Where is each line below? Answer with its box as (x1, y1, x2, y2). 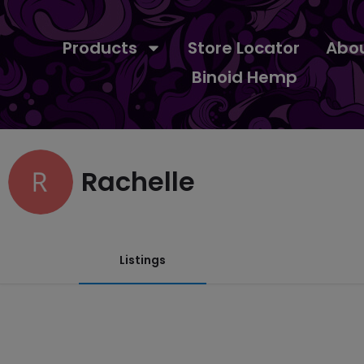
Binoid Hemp (192, 66, 297, 89)
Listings (119, 252, 166, 269)
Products (62, 37, 137, 60)
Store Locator (187, 37, 300, 60)
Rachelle (81, 163, 195, 201)
